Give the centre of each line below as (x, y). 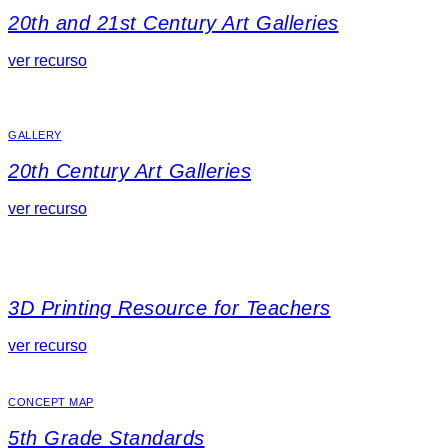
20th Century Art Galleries (129, 171)
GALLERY (35, 135)
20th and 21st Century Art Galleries (173, 23)
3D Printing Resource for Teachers (169, 308)
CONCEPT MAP (51, 402)
